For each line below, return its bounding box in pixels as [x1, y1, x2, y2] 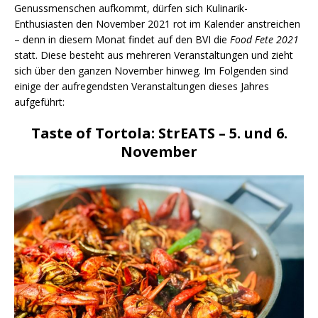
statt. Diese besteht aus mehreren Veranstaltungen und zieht [14, 48, 293, 62]
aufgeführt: [14, 94, 65, 109]
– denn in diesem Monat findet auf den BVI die [14, 32, 230, 46]
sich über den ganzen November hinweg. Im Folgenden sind [14, 63, 288, 77]
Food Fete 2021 [230, 32, 299, 46]
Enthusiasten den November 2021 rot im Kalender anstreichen [14, 16, 300, 31]
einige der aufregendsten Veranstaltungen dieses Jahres [14, 79, 269, 93]
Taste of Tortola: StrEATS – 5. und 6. [31, 123, 287, 143]
